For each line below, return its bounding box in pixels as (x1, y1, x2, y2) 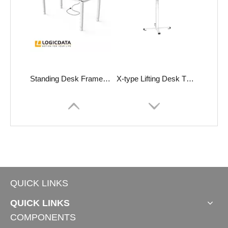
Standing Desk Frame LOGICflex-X (103, 74, 110, 83)
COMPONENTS (10, 212, 76, 223)
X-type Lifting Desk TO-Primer (186, 74, 194, 83)
